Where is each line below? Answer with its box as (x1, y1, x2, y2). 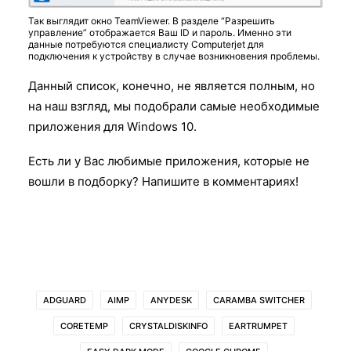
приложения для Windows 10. (28, 118, 197, 134)
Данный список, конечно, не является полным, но (28, 78, 315, 93)
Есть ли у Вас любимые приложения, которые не (28, 153, 309, 168)
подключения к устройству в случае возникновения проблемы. (28, 49, 320, 62)
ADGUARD (42, 294, 86, 306)
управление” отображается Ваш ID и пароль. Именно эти (28, 26, 291, 38)
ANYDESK (150, 294, 192, 306)
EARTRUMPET (228, 320, 288, 331)
